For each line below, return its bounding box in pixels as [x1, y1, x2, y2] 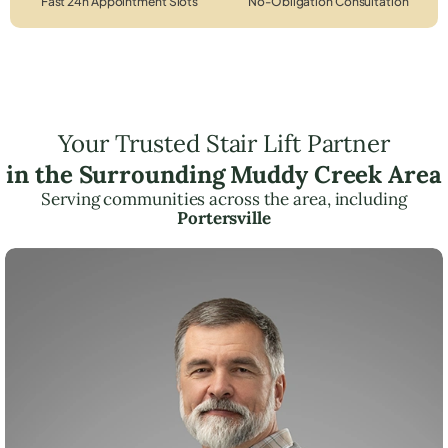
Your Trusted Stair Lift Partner [58, 127, 390, 159]
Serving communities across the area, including [41, 187, 407, 210]
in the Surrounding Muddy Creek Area [6, 158, 442, 190]
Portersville [177, 206, 271, 229]
